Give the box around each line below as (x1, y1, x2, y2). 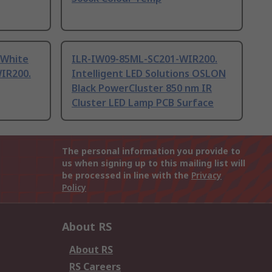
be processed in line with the (62, 169, 191, 182)
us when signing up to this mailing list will (62, 157, 245, 169)
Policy (62, 182, 86, 194)
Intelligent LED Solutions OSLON (72, 67, 226, 81)
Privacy (191, 169, 222, 182)
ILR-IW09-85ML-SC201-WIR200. (72, 52, 217, 66)
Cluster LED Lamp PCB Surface (72, 96, 214, 110)
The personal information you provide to (62, 145, 240, 157)
